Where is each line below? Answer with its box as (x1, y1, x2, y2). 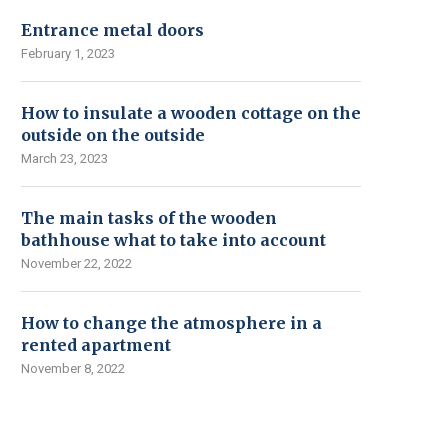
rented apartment (21, 335, 171, 356)
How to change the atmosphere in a (21, 313, 322, 334)
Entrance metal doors (21, 20, 204, 41)
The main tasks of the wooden (21, 208, 277, 229)
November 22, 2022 (21, 256, 132, 272)
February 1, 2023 (21, 46, 115, 62)
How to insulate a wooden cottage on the (21, 103, 361, 124)
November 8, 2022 (21, 361, 125, 377)
